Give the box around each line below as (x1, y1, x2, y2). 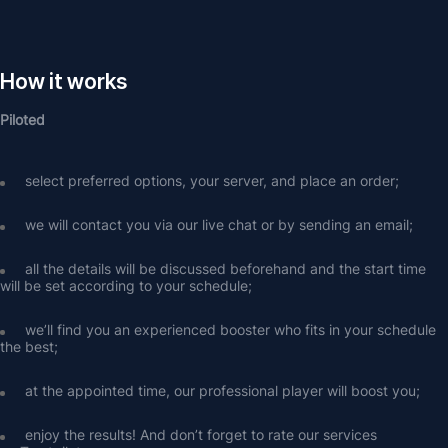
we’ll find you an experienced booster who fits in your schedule (25, 321, 436, 338)
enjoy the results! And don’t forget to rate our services (25, 426, 377, 443)
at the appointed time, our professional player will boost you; (25, 382, 420, 399)
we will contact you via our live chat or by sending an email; (25, 216, 413, 233)
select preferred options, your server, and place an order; (25, 172, 399, 189)
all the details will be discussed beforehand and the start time (25, 260, 426, 277)
